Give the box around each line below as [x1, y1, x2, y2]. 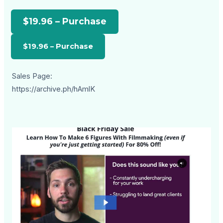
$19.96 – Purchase [23, 16, 107, 27]
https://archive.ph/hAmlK [12, 85, 96, 94]
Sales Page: [12, 72, 53, 81]
